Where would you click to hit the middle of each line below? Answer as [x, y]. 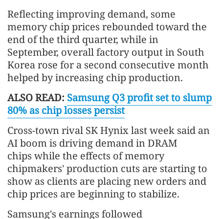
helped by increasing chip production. [95, 78]
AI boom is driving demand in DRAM [92, 143]
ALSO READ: [37, 98]
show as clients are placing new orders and [107, 181]
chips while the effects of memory [86, 156]
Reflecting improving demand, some [91, 14]
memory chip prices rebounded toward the [107, 27]
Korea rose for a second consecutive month [108, 65]
